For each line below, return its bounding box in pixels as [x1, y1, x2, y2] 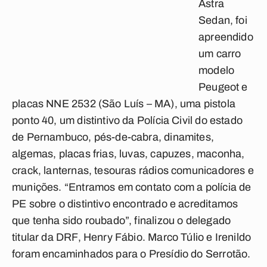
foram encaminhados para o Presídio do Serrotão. [12, 248, 251, 260]
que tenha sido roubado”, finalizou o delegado [12, 215, 231, 226]
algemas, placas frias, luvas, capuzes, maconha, [12, 148, 245, 160]
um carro [198, 48, 241, 60]
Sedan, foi [198, 14, 247, 26]
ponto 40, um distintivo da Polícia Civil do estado [12, 114, 243, 126]
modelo [198, 64, 235, 76]
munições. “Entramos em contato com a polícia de [12, 181, 252, 193]
